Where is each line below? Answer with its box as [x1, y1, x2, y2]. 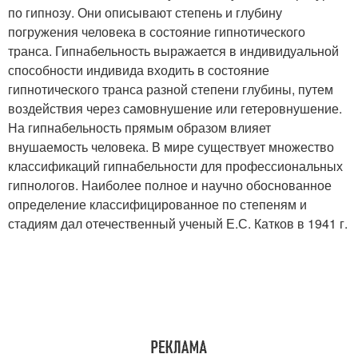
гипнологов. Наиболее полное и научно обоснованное [8, 176, 332, 195]
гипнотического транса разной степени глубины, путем [8, 80, 333, 99]
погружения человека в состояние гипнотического [8, 22, 305, 42]
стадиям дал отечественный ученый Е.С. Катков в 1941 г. [8, 214, 348, 233]
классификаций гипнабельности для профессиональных [8, 157, 343, 176]
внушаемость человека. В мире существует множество [8, 137, 334, 157]
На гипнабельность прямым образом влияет [8, 118, 271, 137]
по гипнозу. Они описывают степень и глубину [8, 3, 282, 22]
